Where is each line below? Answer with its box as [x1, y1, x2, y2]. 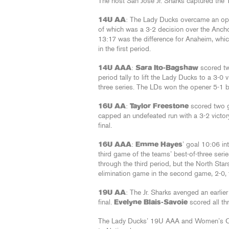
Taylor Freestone [130, 103, 189, 110]
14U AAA [98, 64, 131, 72]
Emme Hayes [135, 141, 182, 148]
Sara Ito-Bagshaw [135, 64, 198, 72]
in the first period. [98, 45, 151, 53]
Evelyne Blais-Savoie [114, 199, 188, 206]
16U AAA [98, 141, 131, 148]
